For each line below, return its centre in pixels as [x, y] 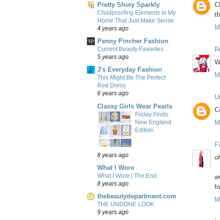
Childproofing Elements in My [137, 13]
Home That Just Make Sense [136, 20]
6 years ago [113, 93]
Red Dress [111, 86]
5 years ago [113, 57]
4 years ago [113, 28]
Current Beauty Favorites [130, 49]
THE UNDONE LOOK [126, 205]
